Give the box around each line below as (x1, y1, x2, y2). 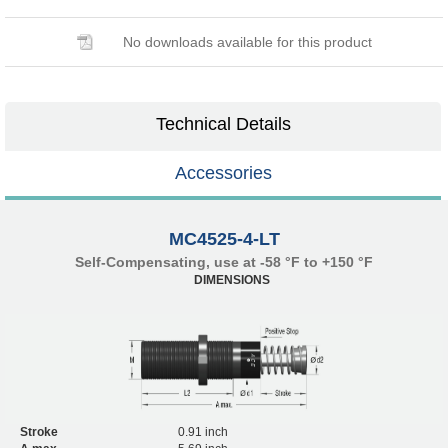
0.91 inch (178, 424, 228, 439)
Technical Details (155, 113, 291, 134)
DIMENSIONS (193, 272, 270, 287)
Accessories (174, 162, 272, 183)
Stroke (20, 424, 58, 439)
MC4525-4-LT (168, 228, 280, 249)
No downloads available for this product (122, 33, 372, 50)
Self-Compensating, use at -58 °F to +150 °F (75, 253, 373, 270)
